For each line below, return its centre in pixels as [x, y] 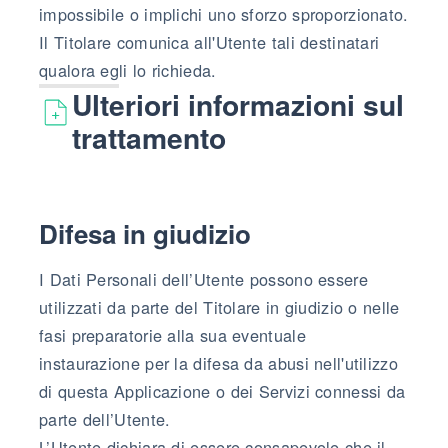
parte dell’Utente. [105, 418]
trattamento [148, 137]
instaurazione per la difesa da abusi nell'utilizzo [218, 362]
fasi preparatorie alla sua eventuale [172, 334]
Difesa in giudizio [145, 233]
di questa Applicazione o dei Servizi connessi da [222, 390]
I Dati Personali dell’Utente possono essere [203, 278]
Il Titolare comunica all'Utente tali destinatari [209, 41]
